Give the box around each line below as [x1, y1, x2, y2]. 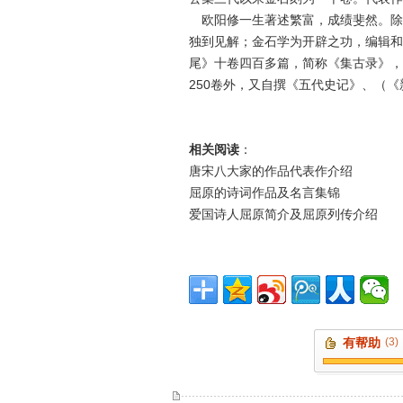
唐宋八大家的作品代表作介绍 [189, 164, 353, 178]
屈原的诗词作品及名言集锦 [189, 185, 340, 200]
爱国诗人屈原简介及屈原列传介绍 [189, 207, 378, 221]
